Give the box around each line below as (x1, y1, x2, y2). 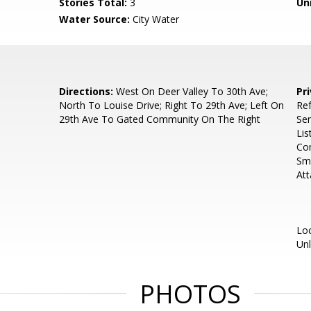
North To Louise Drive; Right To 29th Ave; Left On (59, 99, 285, 112)
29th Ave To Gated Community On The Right (59, 112, 261, 126)
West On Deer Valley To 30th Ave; (113, 85, 269, 98)
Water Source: (59, 12, 131, 26)
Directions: (59, 85, 114, 98)
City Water (130, 12, 180, 26)
